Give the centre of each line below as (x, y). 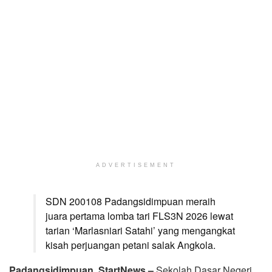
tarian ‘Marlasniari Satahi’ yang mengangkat (140, 230)
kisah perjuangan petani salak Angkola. (131, 245)
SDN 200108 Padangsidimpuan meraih (131, 201)
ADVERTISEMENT (136, 165)
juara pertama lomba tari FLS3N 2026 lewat (139, 216)
